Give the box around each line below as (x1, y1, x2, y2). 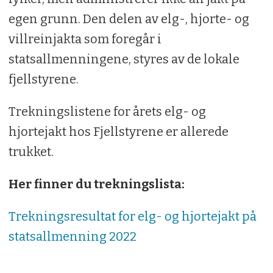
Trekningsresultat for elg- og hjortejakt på (8, 209, 257, 224)
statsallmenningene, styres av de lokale (8, 52, 239, 67)
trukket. (8, 144, 54, 160)
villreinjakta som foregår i (8, 32, 161, 47)
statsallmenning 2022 (8, 229, 136, 244)
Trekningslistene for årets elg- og (8, 104, 206, 119)
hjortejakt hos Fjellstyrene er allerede (8, 124, 229, 140)
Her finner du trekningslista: (8, 177, 185, 192)
